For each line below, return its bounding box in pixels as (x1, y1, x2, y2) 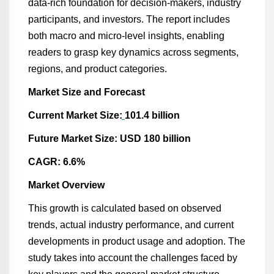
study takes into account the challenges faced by (28, 253, 237, 263)
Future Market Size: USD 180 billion (28, 133, 191, 144)
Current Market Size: (28, 110, 122, 120)
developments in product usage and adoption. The (28, 236, 245, 246)
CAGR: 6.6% (28, 157, 85, 167)
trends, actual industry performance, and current (28, 220, 234, 230)
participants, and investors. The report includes (28, 14, 230, 24)
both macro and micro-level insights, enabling (28, 31, 224, 41)
